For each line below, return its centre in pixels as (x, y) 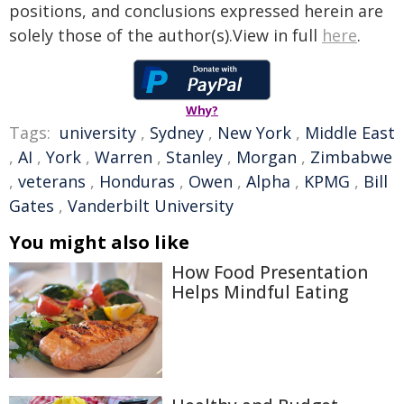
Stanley (194, 157)
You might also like (99, 243)
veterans (52, 182)
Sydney (177, 133)
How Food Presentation (270, 273)
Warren (124, 157)
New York (254, 133)
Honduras (137, 182)
